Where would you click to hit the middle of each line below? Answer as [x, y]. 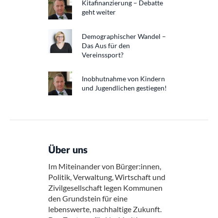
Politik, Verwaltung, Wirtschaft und [107, 177]
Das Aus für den [106, 45]
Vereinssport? [103, 55]
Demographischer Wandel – [124, 36]
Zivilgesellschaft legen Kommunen [105, 188]
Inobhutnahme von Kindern [123, 79]
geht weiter [99, 12]
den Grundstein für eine [88, 198]
